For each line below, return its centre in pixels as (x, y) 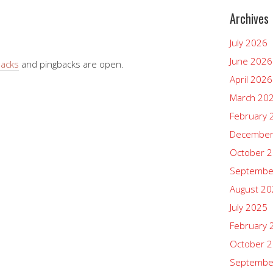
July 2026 (249, 43)
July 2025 (249, 207)
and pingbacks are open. (71, 64)
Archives (249, 18)
